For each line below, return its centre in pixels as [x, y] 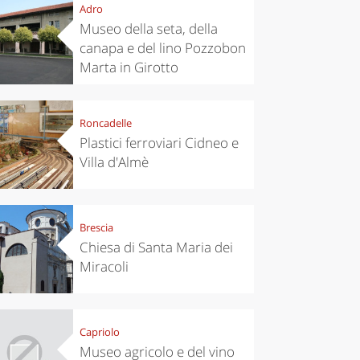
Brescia [96, 228]
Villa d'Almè [114, 162]
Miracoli [104, 267]
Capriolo [99, 332]
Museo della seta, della [148, 29]
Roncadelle [105, 123]
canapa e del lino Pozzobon [162, 48]
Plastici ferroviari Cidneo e [159, 143]
